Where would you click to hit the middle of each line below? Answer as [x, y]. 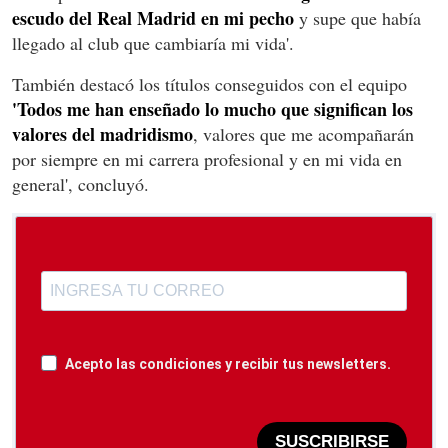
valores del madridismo [102, 133]
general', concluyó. [80, 183]
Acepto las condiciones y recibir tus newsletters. [228, 363]
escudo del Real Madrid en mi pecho [153, 17]
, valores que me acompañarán [303, 133]
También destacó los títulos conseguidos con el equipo [209, 83]
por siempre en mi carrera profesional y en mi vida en [207, 158]
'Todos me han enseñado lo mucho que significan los [212, 108]
